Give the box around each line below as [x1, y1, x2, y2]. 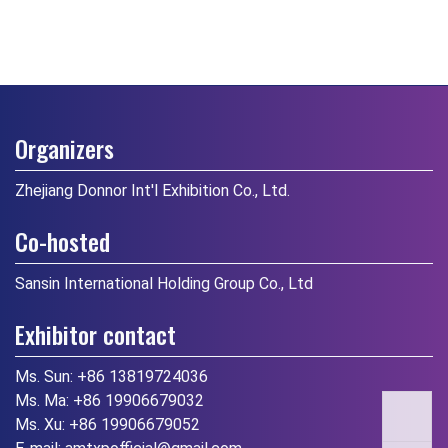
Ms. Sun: [15, 366, 77, 386]
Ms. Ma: [15, 390, 73, 410]
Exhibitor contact [15, 315, 176, 352]
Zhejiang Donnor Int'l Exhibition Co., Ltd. [15, 180, 290, 200]
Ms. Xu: [15, 414, 69, 434]
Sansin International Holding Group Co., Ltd [15, 273, 313, 293]
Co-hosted [15, 222, 110, 259]
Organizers [15, 129, 114, 166]
